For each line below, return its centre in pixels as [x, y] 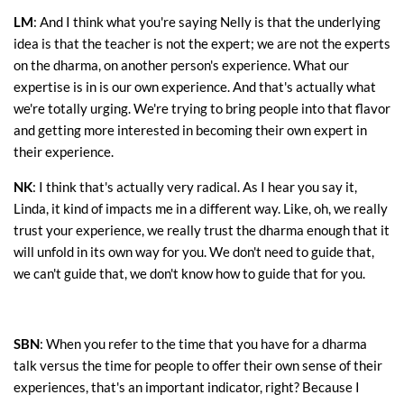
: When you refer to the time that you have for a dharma [203, 344]
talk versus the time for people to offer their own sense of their [198, 366]
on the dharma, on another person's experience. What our [181, 65]
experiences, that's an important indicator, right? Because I [187, 387]
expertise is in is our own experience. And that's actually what [195, 87]
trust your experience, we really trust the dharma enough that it [202, 230]
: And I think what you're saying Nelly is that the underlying [207, 22]
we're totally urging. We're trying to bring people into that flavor [202, 109]
